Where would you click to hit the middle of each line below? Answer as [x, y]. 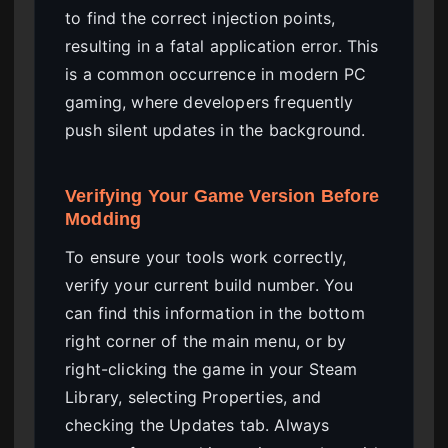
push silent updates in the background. [215, 130]
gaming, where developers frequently [209, 102]
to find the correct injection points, [200, 18]
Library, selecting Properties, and [193, 396]
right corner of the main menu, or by [206, 340]
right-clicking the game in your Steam [211, 368]
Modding [103, 219]
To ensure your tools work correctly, [206, 256]
